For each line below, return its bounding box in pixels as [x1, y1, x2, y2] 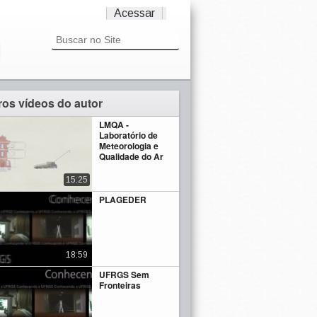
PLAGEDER [99, 192, 147, 206]
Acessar [114, 7, 155, 19]
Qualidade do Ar [99, 150, 164, 163]
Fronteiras [99, 279, 142, 292]
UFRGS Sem [99, 268, 150, 282]
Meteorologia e [99, 139, 159, 152]
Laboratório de [99, 129, 158, 142]
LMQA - [99, 118, 129, 131]
